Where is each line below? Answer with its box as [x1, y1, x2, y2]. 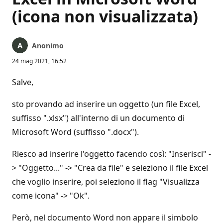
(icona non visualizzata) [12, 5, 198, 27]
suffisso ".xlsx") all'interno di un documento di [12, 112, 185, 123]
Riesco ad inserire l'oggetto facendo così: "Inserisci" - [12, 148, 211, 159]
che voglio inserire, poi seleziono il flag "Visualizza [12, 176, 200, 187]
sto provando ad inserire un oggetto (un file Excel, [12, 99, 200, 110]
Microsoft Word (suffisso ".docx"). [12, 126, 139, 137]
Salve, [12, 77, 33, 88]
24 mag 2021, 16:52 [12, 57, 67, 65]
